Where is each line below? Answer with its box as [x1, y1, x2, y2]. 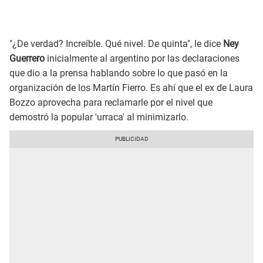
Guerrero [9, 53, 47, 65]
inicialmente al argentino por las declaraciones [47, 53, 240, 65]
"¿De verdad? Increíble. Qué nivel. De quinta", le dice [9, 38, 221, 50]
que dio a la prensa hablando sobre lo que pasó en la [9, 68, 228, 79]
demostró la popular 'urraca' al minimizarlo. [9, 112, 188, 123]
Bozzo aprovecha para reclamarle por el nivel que [9, 97, 213, 109]
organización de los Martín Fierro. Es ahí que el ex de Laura [9, 82, 253, 94]
